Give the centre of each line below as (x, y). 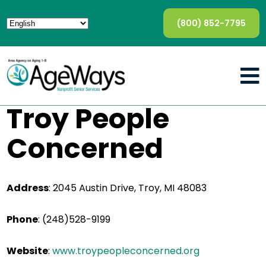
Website (28, 251)
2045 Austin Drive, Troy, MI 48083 (130, 188)
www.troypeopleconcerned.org (126, 251)
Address (28, 188)
